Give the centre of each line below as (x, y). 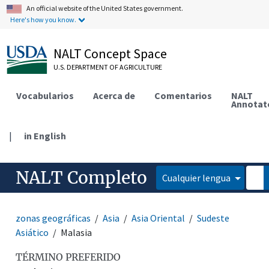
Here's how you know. (44, 20)
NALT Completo (82, 177)
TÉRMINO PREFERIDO (68, 257)
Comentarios (183, 95)
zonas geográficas (53, 218)
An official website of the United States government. (105, 8)
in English (45, 135)
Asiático (32, 232)
